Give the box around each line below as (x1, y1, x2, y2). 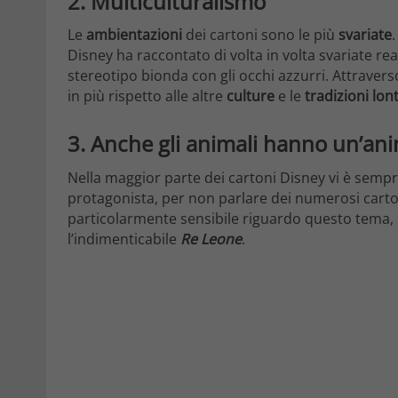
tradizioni (305, 86, 369, 107)
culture (227, 86, 275, 107)
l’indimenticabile (68, 228, 180, 249)
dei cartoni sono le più (182, 25, 338, 45)
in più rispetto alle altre (68, 86, 227, 107)
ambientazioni (86, 25, 182, 45)
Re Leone (180, 228, 242, 249)
